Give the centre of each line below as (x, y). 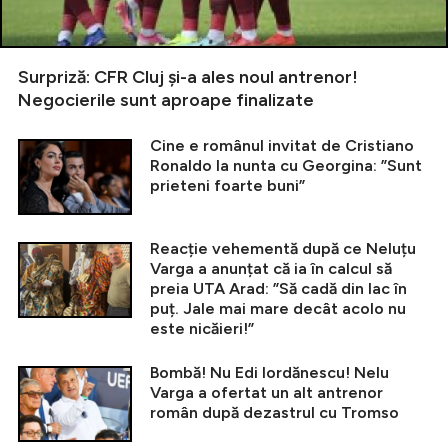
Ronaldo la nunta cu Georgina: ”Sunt (286, 166)
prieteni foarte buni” (227, 186)
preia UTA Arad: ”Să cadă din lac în (278, 289)
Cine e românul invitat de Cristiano (282, 146)
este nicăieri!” (202, 329)
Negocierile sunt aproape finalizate (166, 100)
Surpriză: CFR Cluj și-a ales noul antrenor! (188, 77)
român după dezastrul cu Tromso (274, 413)
